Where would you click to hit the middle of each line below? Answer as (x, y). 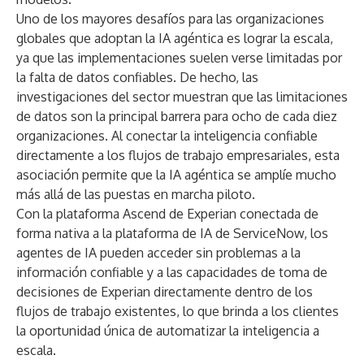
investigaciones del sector (93, 97)
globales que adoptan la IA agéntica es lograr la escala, (175, 38)
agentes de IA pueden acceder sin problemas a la (158, 253)
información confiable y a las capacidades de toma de (172, 272)
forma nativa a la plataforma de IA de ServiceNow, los (172, 233)
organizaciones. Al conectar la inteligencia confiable (167, 136)
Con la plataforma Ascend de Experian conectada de (167, 214)
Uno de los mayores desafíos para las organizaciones (170, 19)
